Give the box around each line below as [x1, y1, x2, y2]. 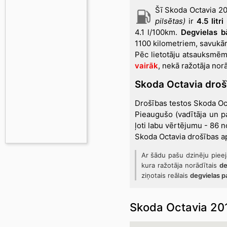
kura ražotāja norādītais [141, 161, 220, 169]
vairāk [134, 61, 158, 70]
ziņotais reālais [141, 171, 190, 179]
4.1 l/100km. [134, 27, 181, 37]
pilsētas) [155, 16, 185, 26]
